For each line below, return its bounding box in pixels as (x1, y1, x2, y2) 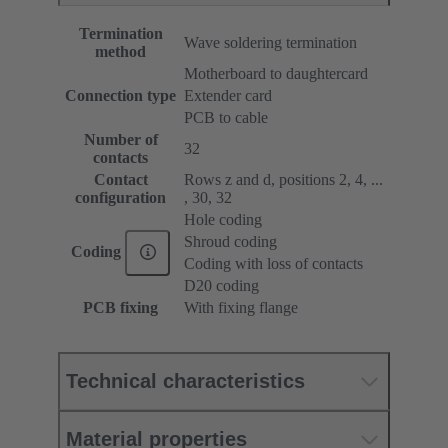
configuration (75, 189, 166, 207)
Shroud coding (184, 233, 277, 251)
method (95, 43, 146, 61)
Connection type (65, 87, 176, 105)
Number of (83, 131, 158, 149)
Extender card (184, 87, 272, 105)
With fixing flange (184, 299, 298, 317)
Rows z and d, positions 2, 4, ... (184, 171, 383, 189)
